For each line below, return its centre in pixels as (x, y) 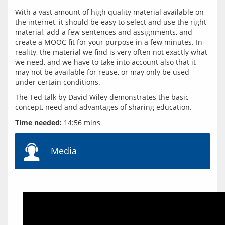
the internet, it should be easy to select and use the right (111, 22)
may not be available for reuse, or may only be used (102, 72)
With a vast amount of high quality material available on (109, 12)
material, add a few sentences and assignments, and (104, 32)
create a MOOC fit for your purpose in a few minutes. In (109, 42)
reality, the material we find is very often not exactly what (111, 52)
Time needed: (38, 122)
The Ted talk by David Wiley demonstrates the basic (102, 97)
